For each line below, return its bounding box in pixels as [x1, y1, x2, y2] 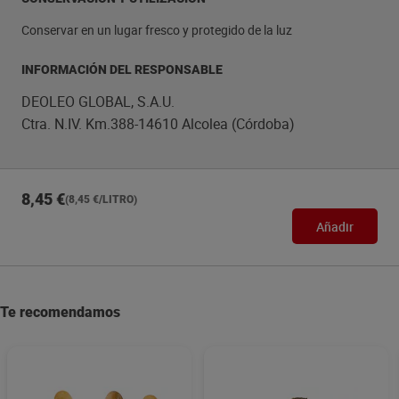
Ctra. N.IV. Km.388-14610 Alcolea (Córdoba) [21, 114, 295, 134]
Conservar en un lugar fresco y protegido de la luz [21, 21, 292, 38]
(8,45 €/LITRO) [65, 193, 137, 206]
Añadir [316, 217, 354, 235]
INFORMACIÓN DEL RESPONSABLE [21, 62, 223, 77]
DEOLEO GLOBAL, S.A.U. [21, 92, 175, 111]
